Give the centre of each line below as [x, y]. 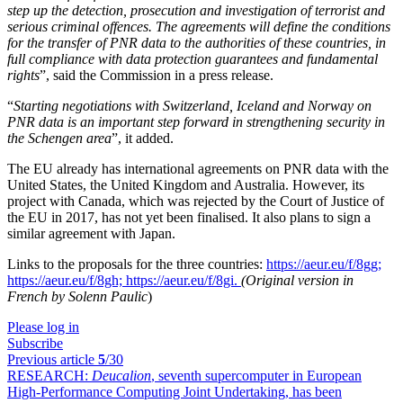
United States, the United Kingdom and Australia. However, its [186, 185]
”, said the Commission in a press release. [158, 75]
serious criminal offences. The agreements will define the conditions [199, 27]
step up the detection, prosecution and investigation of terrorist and [196, 10]
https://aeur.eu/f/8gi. [184, 280]
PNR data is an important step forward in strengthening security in [196, 122]
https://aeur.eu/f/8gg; [324, 264]
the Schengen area [59, 138]
